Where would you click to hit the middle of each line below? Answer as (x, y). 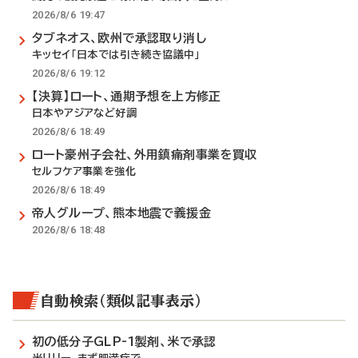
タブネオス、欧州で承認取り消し (119, 38)
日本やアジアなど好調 (84, 113)
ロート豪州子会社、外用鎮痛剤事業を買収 (145, 155)
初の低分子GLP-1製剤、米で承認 (124, 342)
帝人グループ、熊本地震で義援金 (121, 213)
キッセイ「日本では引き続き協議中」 (116, 55)
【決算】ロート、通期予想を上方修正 (127, 96)
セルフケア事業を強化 (84, 171)
